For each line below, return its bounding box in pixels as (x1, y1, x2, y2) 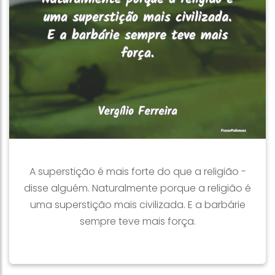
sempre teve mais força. (79, 214, 196, 228)
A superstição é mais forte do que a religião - (29, 165, 246, 179)
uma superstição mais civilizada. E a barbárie (29, 198, 246, 212)
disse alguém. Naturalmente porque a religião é (24, 181, 251, 195)
